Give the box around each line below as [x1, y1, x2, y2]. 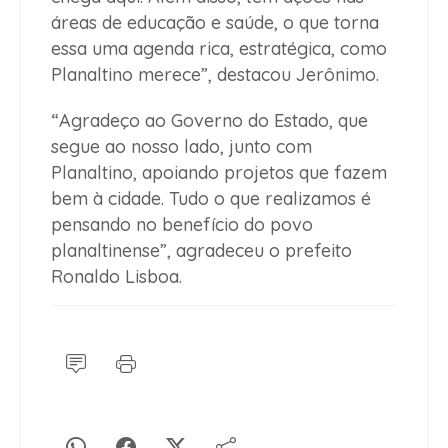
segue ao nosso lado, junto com [51, 135, 312, 159]
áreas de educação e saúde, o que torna [51, 11, 379, 35]
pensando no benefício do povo [51, 213, 313, 237]
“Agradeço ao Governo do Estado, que [51, 109, 368, 133]
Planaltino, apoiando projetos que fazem [51, 161, 387, 185]
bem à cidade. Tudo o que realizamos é [51, 187, 371, 211]
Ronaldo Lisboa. [51, 265, 182, 289]
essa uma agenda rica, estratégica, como [51, 37, 387, 61]
